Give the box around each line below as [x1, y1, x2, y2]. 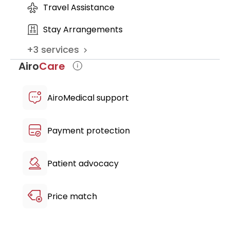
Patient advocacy [47, 157, 119, 169]
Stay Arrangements [43, 24, 123, 35]
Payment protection [47, 124, 130, 137]
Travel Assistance [43, 2, 114, 13]
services [39, 43, 79, 56]
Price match [47, 190, 97, 202]
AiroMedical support [47, 91, 129, 104]
